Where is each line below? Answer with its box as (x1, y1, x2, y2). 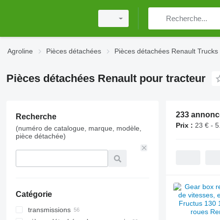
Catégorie (15, 190, 52, 198)
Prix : (175, 121, 193, 129)
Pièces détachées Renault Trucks (114, 47, 218, 55)
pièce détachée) (15, 132, 66, 140)
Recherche (15, 112, 56, 121)
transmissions (27, 206, 71, 214)
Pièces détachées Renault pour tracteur (6, 72, 206, 84)
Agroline (7, 47, 33, 55)
